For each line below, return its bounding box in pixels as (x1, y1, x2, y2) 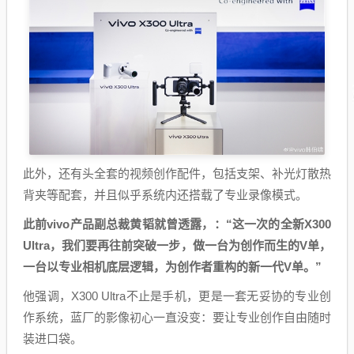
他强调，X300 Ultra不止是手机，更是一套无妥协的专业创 (23, 288, 331, 303)
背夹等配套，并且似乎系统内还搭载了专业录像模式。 (23, 187, 307, 201)
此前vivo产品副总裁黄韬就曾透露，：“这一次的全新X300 (23, 217, 331, 231)
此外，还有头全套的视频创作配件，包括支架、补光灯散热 (23, 166, 331, 180)
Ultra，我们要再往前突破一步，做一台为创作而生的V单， (23, 238, 331, 252)
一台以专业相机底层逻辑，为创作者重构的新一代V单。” (23, 259, 322, 273)
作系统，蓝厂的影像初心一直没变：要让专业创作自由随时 (23, 310, 331, 324)
